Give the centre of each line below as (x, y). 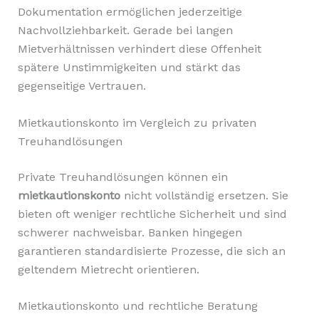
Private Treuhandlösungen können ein (122, 177)
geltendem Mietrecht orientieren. (108, 269)
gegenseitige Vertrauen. (82, 86)
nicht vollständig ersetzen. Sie (204, 195)
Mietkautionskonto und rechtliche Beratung (137, 306)
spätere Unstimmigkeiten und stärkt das (129, 68)
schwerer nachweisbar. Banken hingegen (130, 232)
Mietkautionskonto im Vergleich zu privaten (137, 122)
